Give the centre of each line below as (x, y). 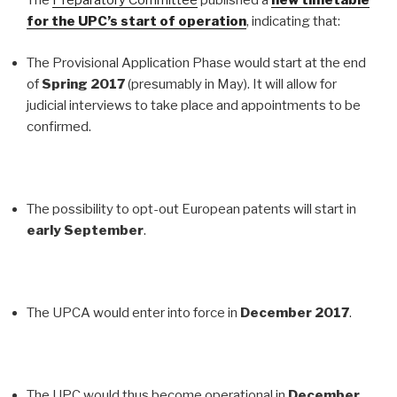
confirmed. (59, 126)
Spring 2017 (83, 84)
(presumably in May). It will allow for (231, 84)
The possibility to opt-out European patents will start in (191, 209)
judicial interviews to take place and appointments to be (194, 105)
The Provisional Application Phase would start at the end (196, 62)
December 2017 (295, 312)
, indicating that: (293, 22)
